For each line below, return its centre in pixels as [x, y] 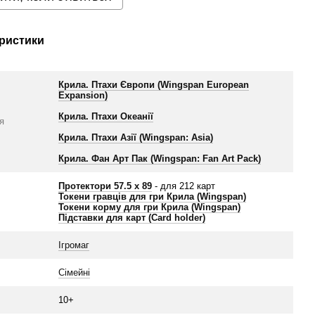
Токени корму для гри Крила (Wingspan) [150, 207]
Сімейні [75, 272]
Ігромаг [74, 245]
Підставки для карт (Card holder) [132, 218]
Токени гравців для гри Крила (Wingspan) [153, 197]
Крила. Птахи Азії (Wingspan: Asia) [136, 137]
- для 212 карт [184, 186]
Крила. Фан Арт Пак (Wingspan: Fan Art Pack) [160, 159]
